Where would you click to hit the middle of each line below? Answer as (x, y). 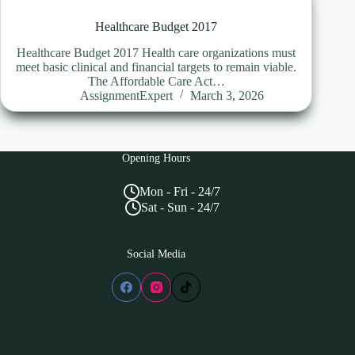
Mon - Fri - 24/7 (180, 192)
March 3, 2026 (227, 95)
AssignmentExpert (127, 95)
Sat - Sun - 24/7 (180, 208)
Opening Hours (157, 158)
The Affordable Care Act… (156, 81)
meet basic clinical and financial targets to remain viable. (157, 67)
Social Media (157, 254)
